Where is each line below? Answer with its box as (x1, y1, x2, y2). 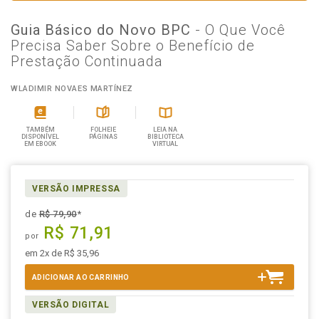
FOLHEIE (90, 126, 116, 133)
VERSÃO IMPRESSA (32, 184, 120, 194)
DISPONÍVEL (21, 133, 60, 140)
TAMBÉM (26, 126, 55, 133)
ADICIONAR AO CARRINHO (32, 273, 130, 281)
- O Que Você (194, 21, 286, 38)
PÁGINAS (88, 133, 117, 140)
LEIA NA (153, 126, 178, 133)
